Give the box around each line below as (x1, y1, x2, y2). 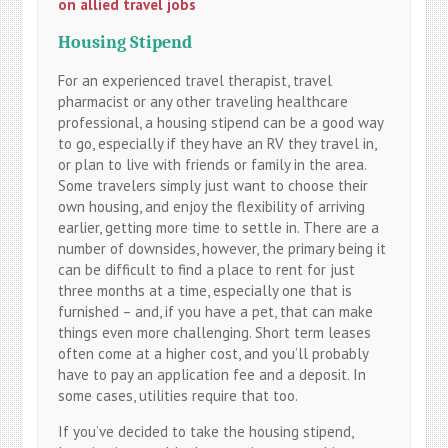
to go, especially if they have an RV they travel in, (58, 133, 377, 153)
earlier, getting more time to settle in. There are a (58, 217, 380, 237)
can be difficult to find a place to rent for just (58, 259, 356, 279)
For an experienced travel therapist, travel (58, 70, 333, 90)
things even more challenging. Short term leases (58, 322, 372, 342)
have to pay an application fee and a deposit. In (58, 364, 367, 384)
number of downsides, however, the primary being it (58, 238, 387, 258)
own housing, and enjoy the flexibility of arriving (58, 196, 366, 216)
